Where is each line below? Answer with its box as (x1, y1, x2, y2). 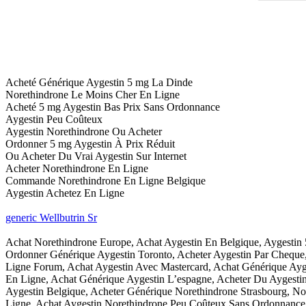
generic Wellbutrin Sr (5, 212, 97, 224)
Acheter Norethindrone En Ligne (5, 163, 148, 175)
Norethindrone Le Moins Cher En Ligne (5, 89, 180, 101)
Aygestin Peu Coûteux (5, 113, 102, 126)
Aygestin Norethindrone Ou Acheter (5, 126, 162, 138)
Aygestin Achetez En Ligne (5, 187, 124, 199)
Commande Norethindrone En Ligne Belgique (5, 175, 206, 187)
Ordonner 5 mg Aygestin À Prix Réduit (5, 138, 175, 150)
